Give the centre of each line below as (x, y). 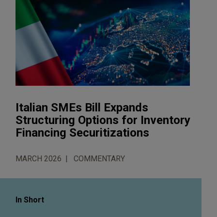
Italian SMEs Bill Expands (82, 107)
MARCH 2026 (39, 158)
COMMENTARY (99, 158)
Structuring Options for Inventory (103, 120)
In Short (30, 200)
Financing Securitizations (82, 132)
